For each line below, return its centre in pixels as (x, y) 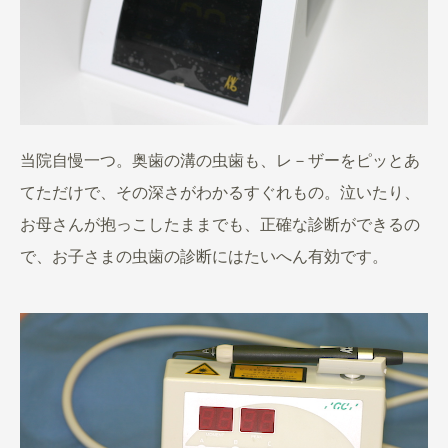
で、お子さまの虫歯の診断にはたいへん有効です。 (204, 257)
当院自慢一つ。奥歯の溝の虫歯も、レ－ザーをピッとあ (220, 161)
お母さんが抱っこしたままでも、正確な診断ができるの (220, 225)
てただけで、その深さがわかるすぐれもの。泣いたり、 (220, 193)
